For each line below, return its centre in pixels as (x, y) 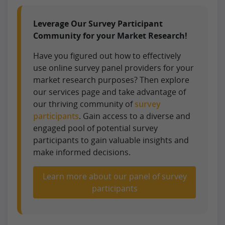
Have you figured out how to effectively (107, 56)
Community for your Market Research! (110, 36)
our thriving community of (84, 104)
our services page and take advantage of (109, 92)
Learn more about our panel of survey (115, 177)
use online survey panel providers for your (114, 68)
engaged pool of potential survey (95, 128)
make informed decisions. (82, 152)
